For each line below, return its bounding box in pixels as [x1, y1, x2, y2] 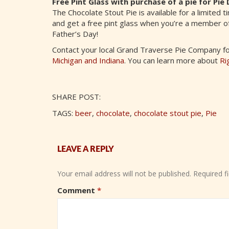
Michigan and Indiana [52, 55, 124, 66]
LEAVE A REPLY [57, 145, 114, 153]
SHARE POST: [52, 91, 101, 102]
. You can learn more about [124, 55, 220, 66]
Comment [57, 185, 97, 196]
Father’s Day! [52, 28, 98, 39]
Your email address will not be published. [57, 168, 191, 178]
